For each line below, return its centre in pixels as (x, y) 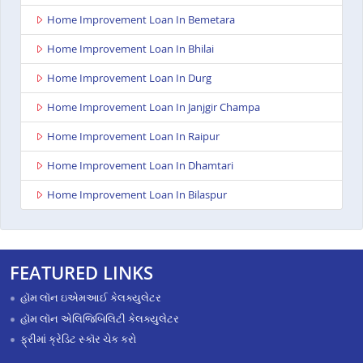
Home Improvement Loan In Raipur (133, 137)
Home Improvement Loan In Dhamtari (140, 166)
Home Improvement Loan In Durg (129, 78)
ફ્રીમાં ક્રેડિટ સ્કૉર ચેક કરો (78, 339)
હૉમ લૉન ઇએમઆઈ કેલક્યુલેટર (90, 298)
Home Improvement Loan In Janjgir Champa (154, 107)
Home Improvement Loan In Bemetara (141, 20)
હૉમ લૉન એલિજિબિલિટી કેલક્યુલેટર (99, 318)
